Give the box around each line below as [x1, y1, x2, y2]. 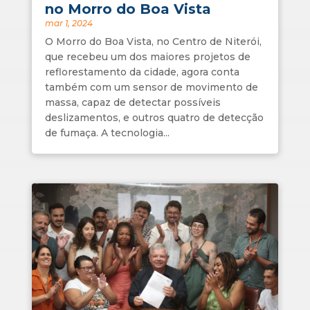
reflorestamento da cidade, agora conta [44, 65, 239, 78]
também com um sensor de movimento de [44, 80, 258, 93]
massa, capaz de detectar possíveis [44, 95, 221, 109]
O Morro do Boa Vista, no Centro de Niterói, [44, 35, 262, 48]
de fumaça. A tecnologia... [44, 126, 170, 139]
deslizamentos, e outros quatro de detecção [44, 111, 264, 124]
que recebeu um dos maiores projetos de [44, 50, 250, 63]
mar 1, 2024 [44, 17, 93, 28]
